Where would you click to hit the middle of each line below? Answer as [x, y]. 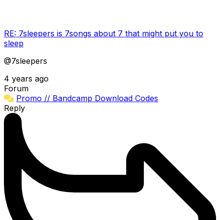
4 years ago [26, 78]
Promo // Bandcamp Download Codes [87, 98]
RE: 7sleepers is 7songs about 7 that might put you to [104, 33]
